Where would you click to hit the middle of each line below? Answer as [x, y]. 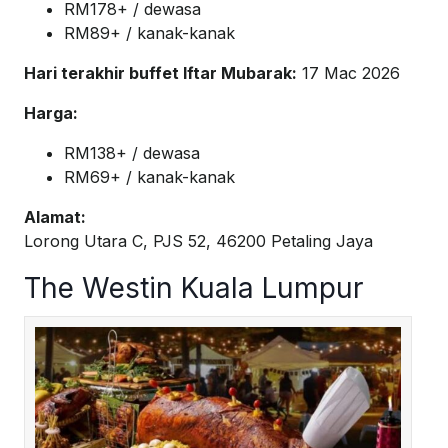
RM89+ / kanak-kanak [149, 33]
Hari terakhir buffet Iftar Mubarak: [160, 73]
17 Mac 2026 [348, 73]
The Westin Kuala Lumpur [193, 288]
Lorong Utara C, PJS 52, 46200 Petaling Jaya [198, 241]
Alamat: [55, 217]
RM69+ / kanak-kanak [149, 177]
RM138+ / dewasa [132, 153]
